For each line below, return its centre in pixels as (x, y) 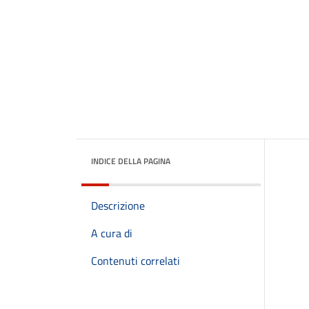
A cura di (112, 233)
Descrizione (118, 206)
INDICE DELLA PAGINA (131, 161)
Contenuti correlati (136, 261)
